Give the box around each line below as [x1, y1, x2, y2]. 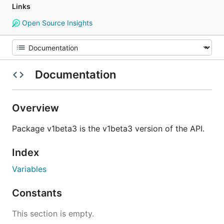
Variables [12, 164, 46, 174]
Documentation [32, 68, 118, 81]
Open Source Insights [19, 18, 92, 27]
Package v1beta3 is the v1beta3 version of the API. [12, 123, 204, 133]
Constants [12, 187, 64, 199]
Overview [12, 102, 61, 114]
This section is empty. [12, 208, 94, 218]
